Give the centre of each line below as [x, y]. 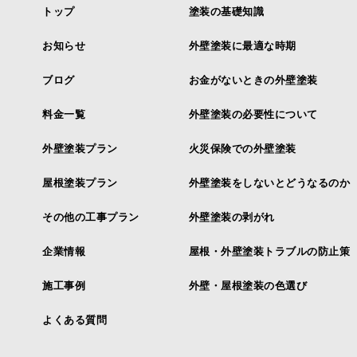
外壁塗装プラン [80, 148]
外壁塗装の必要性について [253, 114]
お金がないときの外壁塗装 [253, 80]
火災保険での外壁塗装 [242, 148]
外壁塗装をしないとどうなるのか [269, 182]
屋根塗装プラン [80, 182]
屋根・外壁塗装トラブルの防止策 [269, 251]
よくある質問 [75, 320]
